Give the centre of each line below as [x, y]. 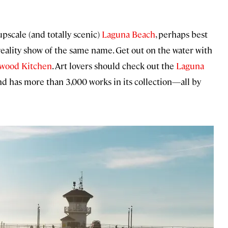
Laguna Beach [129, 34]
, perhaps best [181, 34]
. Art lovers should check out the [114, 65]
